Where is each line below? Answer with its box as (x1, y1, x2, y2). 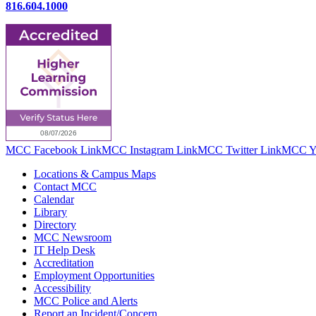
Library (34, 206, 67, 219)
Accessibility (34, 282, 91, 295)
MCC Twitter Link (197, 144, 281, 157)
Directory (34, 219, 76, 231)
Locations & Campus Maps (34, 168, 156, 181)
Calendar (34, 193, 74, 206)
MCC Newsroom (34, 231, 111, 244)
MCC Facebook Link (6, 144, 102, 157)
